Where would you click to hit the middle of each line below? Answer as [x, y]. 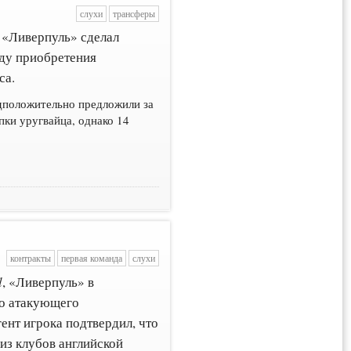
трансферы [134, 13]
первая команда [91, 259]
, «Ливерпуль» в [49, 281]
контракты [30, 259]
